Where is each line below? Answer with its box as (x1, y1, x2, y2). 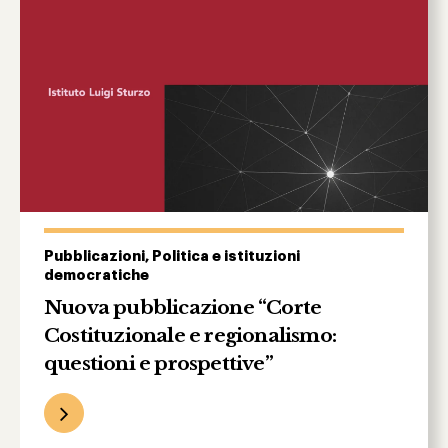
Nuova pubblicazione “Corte (44, 295, 322, 320)
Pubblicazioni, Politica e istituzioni (44, 249, 300, 265)
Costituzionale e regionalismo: (44, 323, 336, 348)
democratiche (44, 268, 149, 284)
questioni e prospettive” (44, 351, 273, 376)
